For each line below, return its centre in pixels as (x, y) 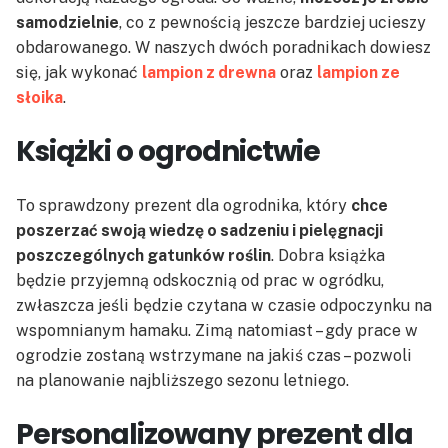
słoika (39, 98)
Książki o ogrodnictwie (168, 152)
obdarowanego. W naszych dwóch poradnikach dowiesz (223, 48)
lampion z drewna (209, 73)
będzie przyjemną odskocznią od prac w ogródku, (200, 281)
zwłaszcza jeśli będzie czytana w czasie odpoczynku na (224, 306)
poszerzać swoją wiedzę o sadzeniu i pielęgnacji (199, 231)
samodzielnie (67, 23)
